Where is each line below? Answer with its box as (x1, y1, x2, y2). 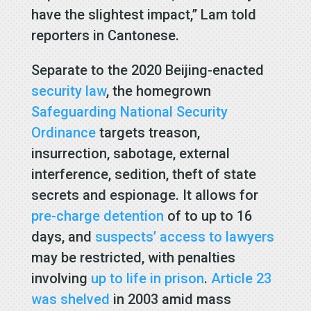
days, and (31, 228, 95, 245)
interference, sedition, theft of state (31, 165, 256, 183)
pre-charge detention (31, 207, 164, 224)
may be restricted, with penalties (31, 249, 235, 266)
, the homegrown (106, 82, 211, 99)
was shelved (31, 290, 110, 308)
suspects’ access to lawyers (94, 228, 274, 245)
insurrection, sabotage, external (31, 144, 230, 162)
